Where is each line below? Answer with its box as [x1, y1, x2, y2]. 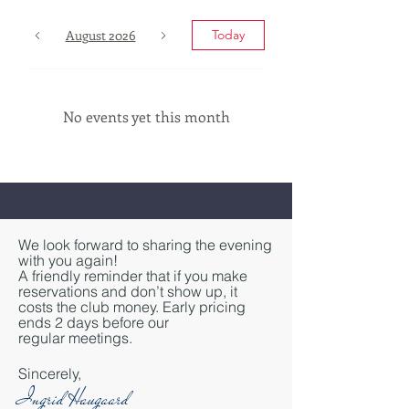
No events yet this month [62, 107, 230, 126]
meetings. [68, 329, 132, 347]
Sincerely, [18, 364, 81, 383]
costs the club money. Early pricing [18, 298, 246, 316]
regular [18, 329, 68, 347]
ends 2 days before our [18, 313, 169, 331]
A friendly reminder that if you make [18, 267, 247, 285]
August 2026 [65, 26, 136, 44]
